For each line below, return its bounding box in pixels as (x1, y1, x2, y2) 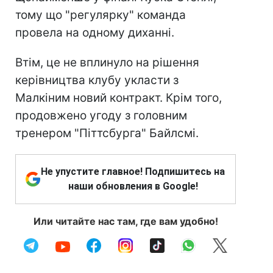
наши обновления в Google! (68, 180, 198, 192)
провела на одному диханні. (15, 26, 174, 40)
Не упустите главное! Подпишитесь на (41, 166, 225, 177)
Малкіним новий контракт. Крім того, (15, 91, 222, 105)
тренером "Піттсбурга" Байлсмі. (15, 126, 199, 140)
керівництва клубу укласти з (15, 73, 179, 87)
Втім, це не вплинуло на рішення (15, 55, 199, 69)
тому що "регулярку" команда (15, 8, 186, 22)
